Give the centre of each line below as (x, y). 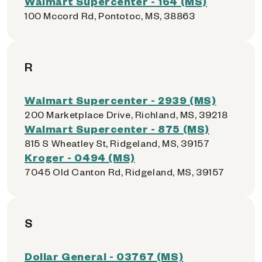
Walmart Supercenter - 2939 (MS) (120, 100)
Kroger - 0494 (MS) (80, 157)
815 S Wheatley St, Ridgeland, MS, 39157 (117, 143)
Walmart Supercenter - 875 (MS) (117, 128)
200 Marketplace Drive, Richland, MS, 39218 (126, 114)
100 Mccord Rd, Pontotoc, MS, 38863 (110, 15)
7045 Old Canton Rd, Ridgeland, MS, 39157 (125, 172)
